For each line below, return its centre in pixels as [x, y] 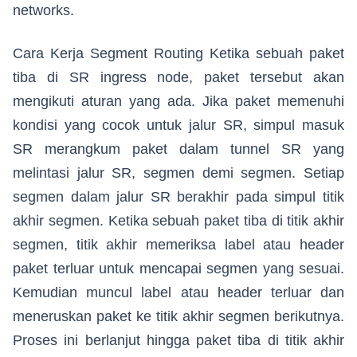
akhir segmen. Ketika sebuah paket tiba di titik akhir [178, 221]
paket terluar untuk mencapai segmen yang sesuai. [178, 269]
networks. [43, 11]
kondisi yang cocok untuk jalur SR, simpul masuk [178, 126]
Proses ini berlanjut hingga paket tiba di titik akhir [178, 341]
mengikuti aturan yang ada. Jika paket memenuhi [178, 102]
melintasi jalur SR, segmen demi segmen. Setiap [178, 173]
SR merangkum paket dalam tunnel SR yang [178, 149]
